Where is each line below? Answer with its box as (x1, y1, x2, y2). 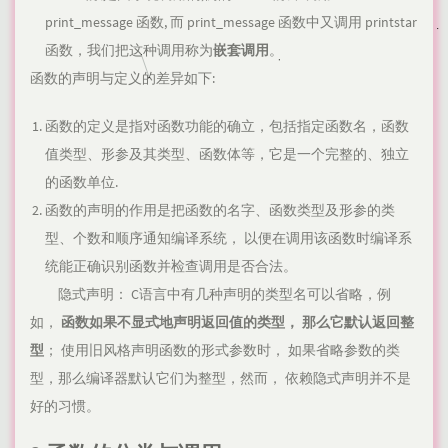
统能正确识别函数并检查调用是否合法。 (45, 257, 297, 276)
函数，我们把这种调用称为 (45, 41, 213, 60)
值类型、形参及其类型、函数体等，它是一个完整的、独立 (45, 145, 409, 164)
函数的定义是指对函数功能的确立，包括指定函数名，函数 (45, 117, 409, 136)
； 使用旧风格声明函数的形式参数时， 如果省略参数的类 (44, 341, 400, 360)
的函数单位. (45, 173, 118, 192)
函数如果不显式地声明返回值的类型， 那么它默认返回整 (61, 313, 414, 332)
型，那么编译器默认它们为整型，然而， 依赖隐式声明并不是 (30, 369, 411, 388)
